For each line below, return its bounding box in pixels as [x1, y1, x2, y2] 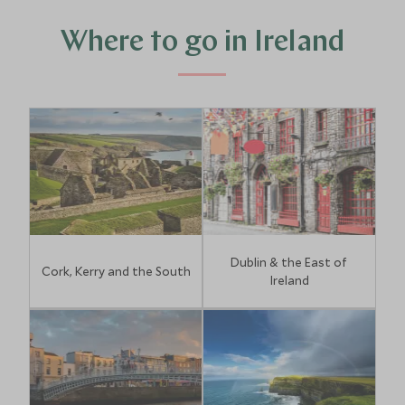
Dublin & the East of [231, 254, 348, 270]
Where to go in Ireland [61, 29, 344, 58]
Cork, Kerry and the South [41, 263, 191, 279]
